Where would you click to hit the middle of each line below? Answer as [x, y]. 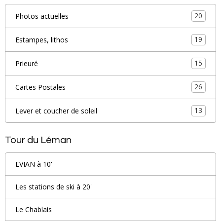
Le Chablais [34, 209]
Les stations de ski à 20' [54, 186]
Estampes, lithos [42, 39]
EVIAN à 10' [34, 164]
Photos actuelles [42, 16]
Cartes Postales [40, 87]
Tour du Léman [38, 140]
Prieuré [27, 63]
